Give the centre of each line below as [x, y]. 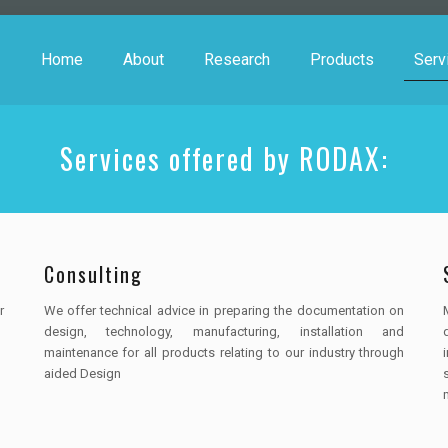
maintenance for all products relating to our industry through [224, 352]
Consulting [93, 274]
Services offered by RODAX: [224, 158]
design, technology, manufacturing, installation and [224, 331]
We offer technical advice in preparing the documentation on [224, 310]
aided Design [82, 373]
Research [237, 59]
